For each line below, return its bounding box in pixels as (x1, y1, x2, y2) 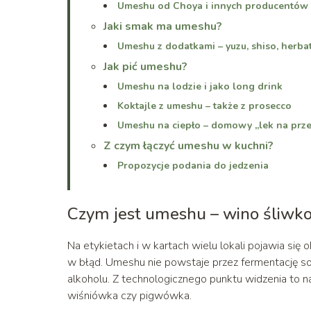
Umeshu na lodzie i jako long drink (117, 79, 283, 93)
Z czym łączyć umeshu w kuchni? (103, 137, 274, 153)
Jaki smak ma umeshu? (103, 18, 222, 34)
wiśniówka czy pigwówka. (67, 287, 192, 303)
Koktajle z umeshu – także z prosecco (117, 99, 292, 112)
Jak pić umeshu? (103, 58, 187, 74)
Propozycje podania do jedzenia (117, 158, 269, 172)
